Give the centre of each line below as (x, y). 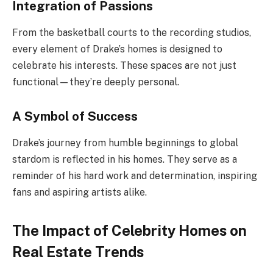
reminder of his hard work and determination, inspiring (135, 175)
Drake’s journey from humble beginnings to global (125, 143)
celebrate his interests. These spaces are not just (124, 65)
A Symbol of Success (75, 116)
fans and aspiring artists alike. (80, 192)
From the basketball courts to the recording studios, (132, 32)
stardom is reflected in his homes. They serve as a (125, 159)
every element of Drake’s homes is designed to (117, 49)
